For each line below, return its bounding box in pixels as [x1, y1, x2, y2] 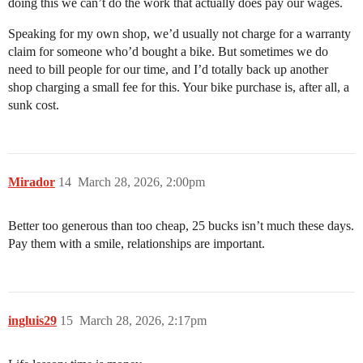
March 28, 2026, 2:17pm [79, 313, 207, 327]
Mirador [8, 174, 55, 189]
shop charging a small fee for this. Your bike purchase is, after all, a [8, 79, 349, 94]
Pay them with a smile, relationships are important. [8, 236, 265, 250]
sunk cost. [8, 97, 59, 112]
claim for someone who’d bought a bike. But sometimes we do [8, 44, 328, 58]
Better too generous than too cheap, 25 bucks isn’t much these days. [8, 218, 354, 233]
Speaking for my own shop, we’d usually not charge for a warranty [8, 26, 351, 41]
